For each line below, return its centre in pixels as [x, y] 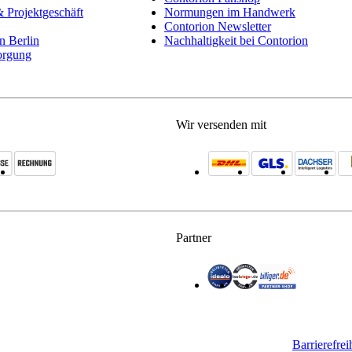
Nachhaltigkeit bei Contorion [236, 41]
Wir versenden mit [221, 125]
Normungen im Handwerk [230, 13]
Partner [194, 238]
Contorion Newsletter [218, 27]
